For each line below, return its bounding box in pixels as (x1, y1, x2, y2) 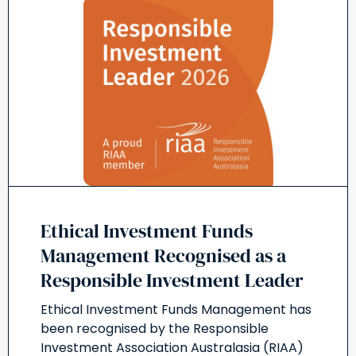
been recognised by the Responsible (41, 319, 269, 338)
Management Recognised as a (41, 242, 286, 269)
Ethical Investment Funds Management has (41, 300, 311, 319)
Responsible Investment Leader (41, 267, 304, 293)
